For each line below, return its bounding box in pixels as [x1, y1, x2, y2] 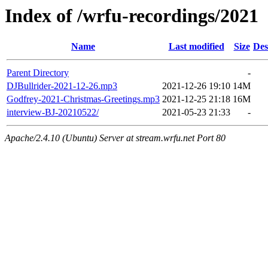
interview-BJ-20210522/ [7, 107, 99, 118]
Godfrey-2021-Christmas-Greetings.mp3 [7, 94, 160, 105]
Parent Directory [7, 68, 69, 78]
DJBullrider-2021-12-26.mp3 [7, 81, 117, 92]
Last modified [168, 41, 224, 52]
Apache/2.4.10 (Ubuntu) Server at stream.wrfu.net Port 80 [5, 133, 226, 144]
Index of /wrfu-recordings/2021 [5, 5, 258, 26]
